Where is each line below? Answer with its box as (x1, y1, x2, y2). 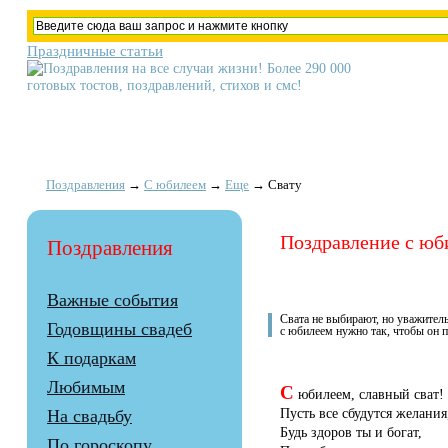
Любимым (47, 377, 125, 398)
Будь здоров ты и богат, (280, 424, 422, 441)
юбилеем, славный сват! (294, 386, 444, 403)
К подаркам (47, 348, 136, 369)
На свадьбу (47, 406, 132, 427)
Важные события (47, 290, 178, 311)
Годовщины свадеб (47, 319, 192, 340)
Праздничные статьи (27, 42, 163, 59)
